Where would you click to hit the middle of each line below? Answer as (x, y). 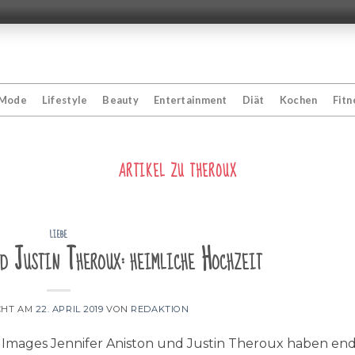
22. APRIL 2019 (69, 309)
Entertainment (191, 100)
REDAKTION (160, 309)
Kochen (298, 100)
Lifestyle (65, 100)
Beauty (121, 100)
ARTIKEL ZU (154, 172)
